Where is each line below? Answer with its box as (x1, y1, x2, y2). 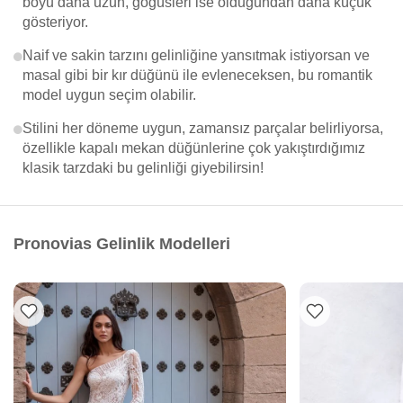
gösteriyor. (22, 14, 88, 30)
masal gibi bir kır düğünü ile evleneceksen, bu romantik (22, 67, 372, 83)
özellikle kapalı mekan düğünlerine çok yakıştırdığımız (22, 140, 365, 156)
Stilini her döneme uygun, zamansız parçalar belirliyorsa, (22, 121, 383, 136)
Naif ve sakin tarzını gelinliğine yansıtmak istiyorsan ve (22, 48, 370, 63)
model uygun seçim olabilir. (22, 87, 196, 103)
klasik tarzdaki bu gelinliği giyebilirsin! (22, 160, 264, 175)
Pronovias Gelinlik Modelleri (13, 235, 230, 253)
